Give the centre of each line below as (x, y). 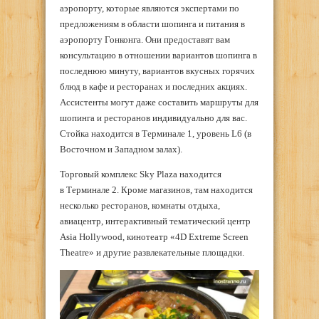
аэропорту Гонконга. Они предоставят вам (145, 40)
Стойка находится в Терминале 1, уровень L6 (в (156, 134)
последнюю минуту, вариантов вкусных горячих (157, 71)
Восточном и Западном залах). (121, 150)
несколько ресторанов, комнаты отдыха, (140, 206)
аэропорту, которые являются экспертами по (150, 9)
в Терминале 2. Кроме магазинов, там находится (156, 190)
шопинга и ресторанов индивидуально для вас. (153, 118)
